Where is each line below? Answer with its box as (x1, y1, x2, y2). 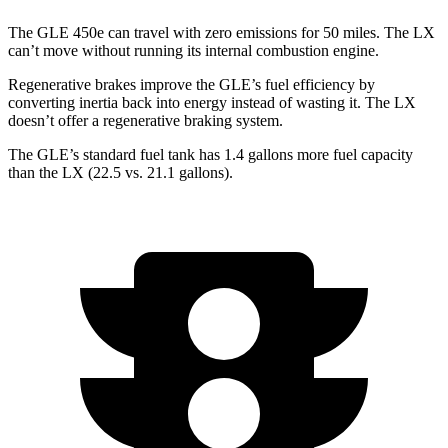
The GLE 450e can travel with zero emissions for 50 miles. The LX (8, 24, 435, 42)
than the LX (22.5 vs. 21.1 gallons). (8, 164, 233, 182)
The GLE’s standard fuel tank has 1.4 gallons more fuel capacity (8, 146, 413, 164)
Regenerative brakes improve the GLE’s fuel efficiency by (8, 76, 375, 94)
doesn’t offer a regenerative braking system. (8, 112, 283, 130)
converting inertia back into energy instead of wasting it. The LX (8, 94, 416, 112)
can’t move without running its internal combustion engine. (8, 42, 379, 60)
